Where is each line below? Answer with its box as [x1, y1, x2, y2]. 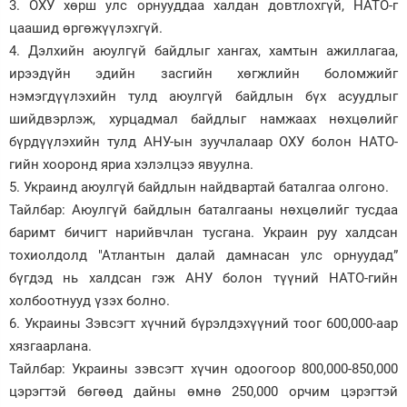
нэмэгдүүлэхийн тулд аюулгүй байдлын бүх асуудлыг [9, 87, 398, 104]
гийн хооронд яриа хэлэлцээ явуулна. [9, 155, 253, 173]
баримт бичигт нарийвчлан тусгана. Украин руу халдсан [9, 223, 398, 241]
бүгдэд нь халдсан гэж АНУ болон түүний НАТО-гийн [9, 269, 398, 286]
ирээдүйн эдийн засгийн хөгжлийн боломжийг [9, 65, 398, 82]
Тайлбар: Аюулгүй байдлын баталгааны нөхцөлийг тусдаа [9, 201, 398, 218]
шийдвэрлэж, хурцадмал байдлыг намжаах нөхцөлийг [9, 110, 398, 127]
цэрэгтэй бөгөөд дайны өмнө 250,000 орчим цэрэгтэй [9, 382, 398, 400]
